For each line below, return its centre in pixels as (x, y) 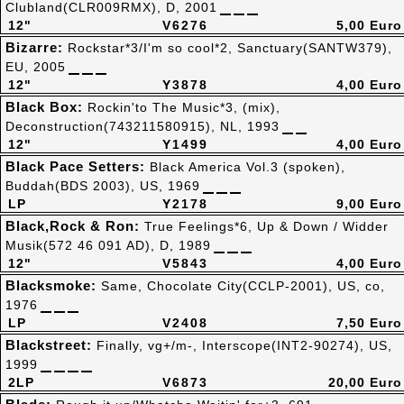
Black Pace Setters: (78, 166)
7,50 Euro (369, 323)
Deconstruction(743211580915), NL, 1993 (142, 126)
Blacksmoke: (53, 285)
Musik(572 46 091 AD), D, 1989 (108, 245)
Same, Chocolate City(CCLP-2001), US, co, (243, 286)
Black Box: (46, 107)
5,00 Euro (369, 25)
